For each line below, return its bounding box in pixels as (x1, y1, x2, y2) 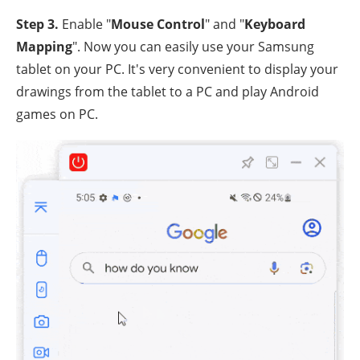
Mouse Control (111, 14, 205, 33)
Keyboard (244, 14, 305, 33)
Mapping (16, 37, 72, 55)
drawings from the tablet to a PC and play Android (16, 82, 319, 100)
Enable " (59, 14, 111, 33)
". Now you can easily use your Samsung (72, 37, 314, 55)
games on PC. (16, 104, 98, 123)
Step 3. (16, 14, 59, 33)
